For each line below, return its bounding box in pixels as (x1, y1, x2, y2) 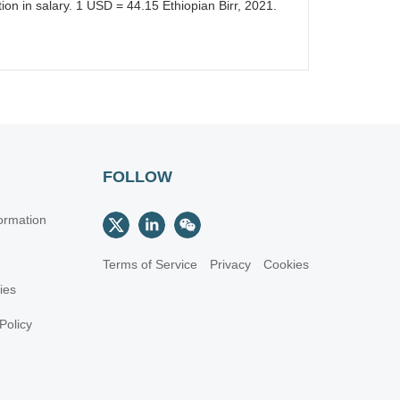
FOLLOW (103, 168, 172, 186)
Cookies (263, 257, 309, 271)
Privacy (210, 257, 251, 271)
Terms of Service (103, 257, 197, 271)
